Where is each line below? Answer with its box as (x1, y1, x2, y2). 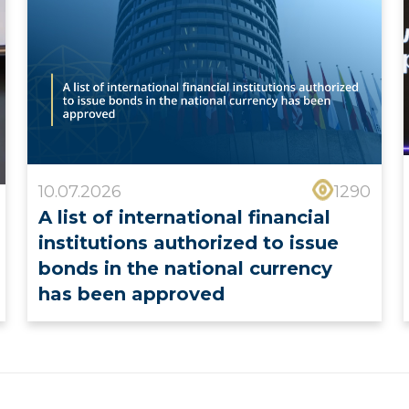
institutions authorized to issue (37, 232, 339, 255)
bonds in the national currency (37, 257, 332, 280)
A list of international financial (37, 206, 330, 229)
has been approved (37, 283, 225, 306)
